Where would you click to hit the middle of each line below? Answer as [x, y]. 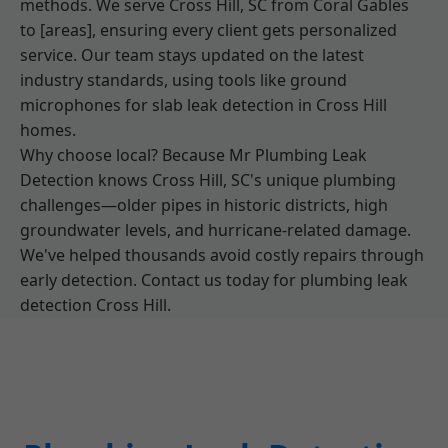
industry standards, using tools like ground [183, 80]
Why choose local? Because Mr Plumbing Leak [193, 155]
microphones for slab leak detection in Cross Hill [203, 105]
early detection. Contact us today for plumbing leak [214, 280]
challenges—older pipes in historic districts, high [204, 205]
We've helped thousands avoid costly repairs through [222, 255]
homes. [48, 130]
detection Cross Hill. [95, 305]
